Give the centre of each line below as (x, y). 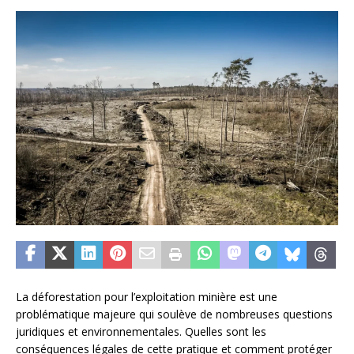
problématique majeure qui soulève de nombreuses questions (174, 314)
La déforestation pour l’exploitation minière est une (147, 297)
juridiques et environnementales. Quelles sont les (141, 332)
